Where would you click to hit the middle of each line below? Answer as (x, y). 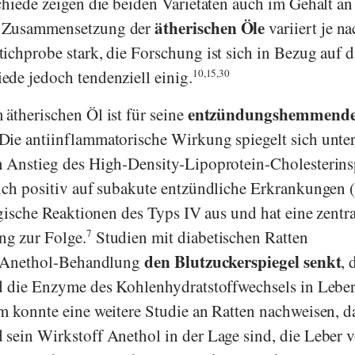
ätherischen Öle (210, 27)
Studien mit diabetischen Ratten (200, 237)
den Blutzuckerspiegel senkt (243, 261)
